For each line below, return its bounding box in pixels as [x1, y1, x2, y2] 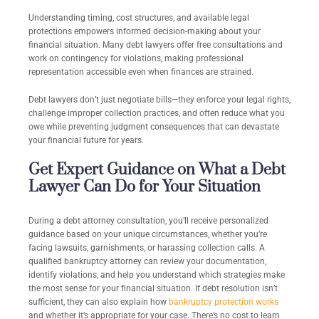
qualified [28, 256, 62, 267]
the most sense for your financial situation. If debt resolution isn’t [28, 283, 278, 294]
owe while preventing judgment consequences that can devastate [28, 122, 279, 132]
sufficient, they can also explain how [28, 297, 167, 308]
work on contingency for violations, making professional [28, 53, 244, 64]
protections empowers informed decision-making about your [28, 26, 261, 37]
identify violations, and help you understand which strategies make [28, 270, 285, 281]
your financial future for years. [28, 135, 144, 146]
